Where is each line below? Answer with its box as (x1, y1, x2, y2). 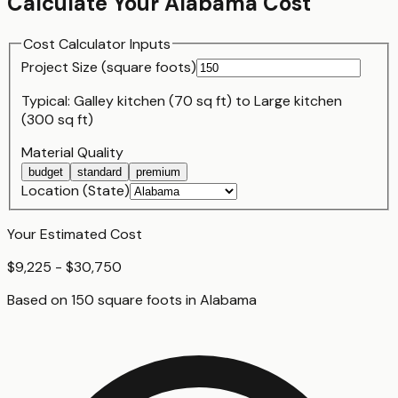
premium (136, 165, 180, 179)
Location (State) (21, 181, 130, 201)
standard (77, 165, 122, 179)
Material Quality (21, 143, 123, 163)
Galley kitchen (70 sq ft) (74, 92, 232, 111)
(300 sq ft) (21, 110, 93, 130)
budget (28, 165, 63, 179)
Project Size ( (21, 58, 107, 77)
